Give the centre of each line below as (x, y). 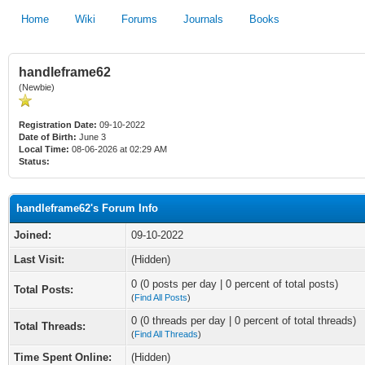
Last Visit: (39, 259)
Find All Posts (161, 297)
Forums (139, 19)
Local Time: (44, 149)
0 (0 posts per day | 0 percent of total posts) (235, 284)
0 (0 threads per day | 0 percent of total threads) (244, 321)
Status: (34, 161)
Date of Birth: (48, 137)
